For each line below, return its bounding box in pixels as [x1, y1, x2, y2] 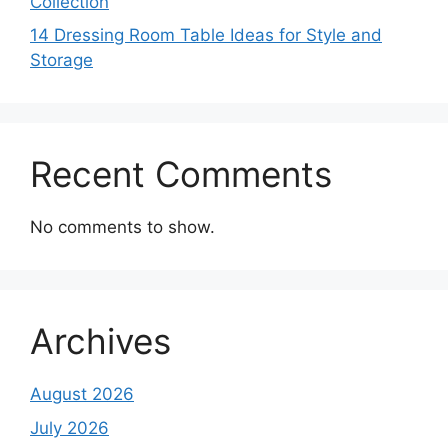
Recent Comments [30, 153, 332, 196]
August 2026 [30, 384, 134, 405]
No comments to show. [30, 217, 215, 238]
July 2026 [30, 417, 109, 438]
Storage [30, 50, 93, 71]
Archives [30, 320, 171, 363]
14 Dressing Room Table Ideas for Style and [30, 25, 382, 46]
